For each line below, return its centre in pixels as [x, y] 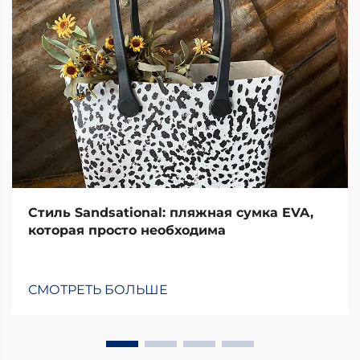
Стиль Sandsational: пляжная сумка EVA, [171, 213]
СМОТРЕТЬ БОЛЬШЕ [98, 290]
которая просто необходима [127, 230]
